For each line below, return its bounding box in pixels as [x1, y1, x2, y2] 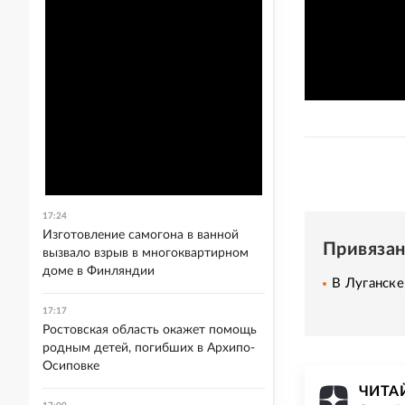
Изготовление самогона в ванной [42, 229, 239, 241]
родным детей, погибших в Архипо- [42, 342, 255, 354]
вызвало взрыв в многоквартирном [42, 247, 249, 259]
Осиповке [42, 360, 99, 372]
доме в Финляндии [42, 265, 155, 278]
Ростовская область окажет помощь [42, 324, 257, 336]
